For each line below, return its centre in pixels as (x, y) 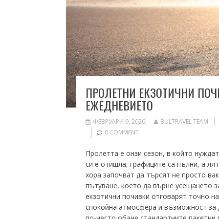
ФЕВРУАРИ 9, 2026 (119, 122)
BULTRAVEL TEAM (184, 122)
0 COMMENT (121, 132)
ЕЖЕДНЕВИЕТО (119, 105)
